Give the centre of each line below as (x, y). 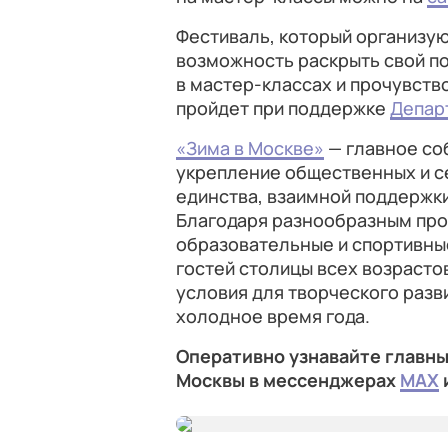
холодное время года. (273, 316)
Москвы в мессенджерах (288, 380)
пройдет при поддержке (283, 108)
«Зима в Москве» (250, 148)
